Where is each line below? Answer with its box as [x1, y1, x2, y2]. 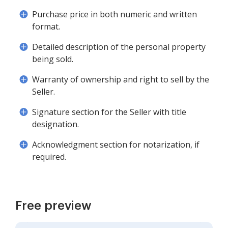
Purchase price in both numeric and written [32, 9, 197, 20]
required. [32, 151, 66, 162]
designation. [32, 119, 79, 130]
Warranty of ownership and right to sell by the [32, 74, 209, 85]
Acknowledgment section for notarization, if [32, 139, 199, 150]
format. [32, 21, 60, 32]
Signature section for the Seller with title [32, 106, 186, 118]
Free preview [15, 199, 92, 212]
